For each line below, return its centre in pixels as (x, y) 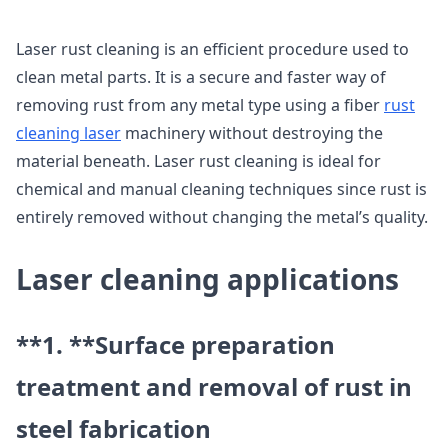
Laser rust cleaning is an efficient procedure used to (212, 49)
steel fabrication (113, 428)
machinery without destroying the (252, 133)
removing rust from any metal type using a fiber (200, 105)
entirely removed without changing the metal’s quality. (222, 217)
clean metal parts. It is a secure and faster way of (201, 77)
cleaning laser (68, 133)
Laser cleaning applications (207, 279)
